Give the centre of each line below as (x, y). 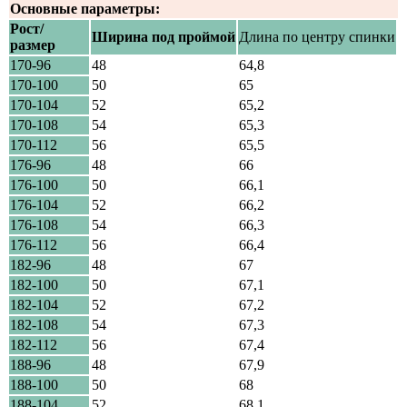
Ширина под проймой (164, 36)
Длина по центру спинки (317, 36)
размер (33, 45)
